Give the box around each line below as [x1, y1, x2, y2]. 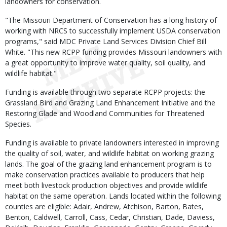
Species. [5, 119, 31, 129]
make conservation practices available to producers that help [5, 170, 205, 179]
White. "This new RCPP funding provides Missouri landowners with [5, 47, 222, 57]
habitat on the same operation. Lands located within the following [5, 191, 221, 201]
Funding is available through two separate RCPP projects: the [5, 87, 205, 97]
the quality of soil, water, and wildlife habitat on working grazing [5, 148, 214, 158]
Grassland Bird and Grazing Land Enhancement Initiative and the [5, 98, 215, 107]
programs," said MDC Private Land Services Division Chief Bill [5, 36, 206, 46]
